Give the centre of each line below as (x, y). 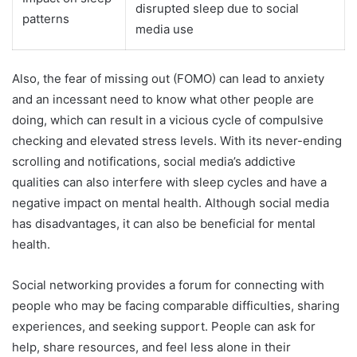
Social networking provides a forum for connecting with (168, 284)
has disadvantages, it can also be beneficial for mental (164, 223)
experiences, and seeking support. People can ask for (164, 326)
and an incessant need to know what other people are (163, 99)
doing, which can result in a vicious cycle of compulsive (168, 120)
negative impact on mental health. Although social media (171, 202)
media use (165, 29)
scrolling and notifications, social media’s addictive (154, 161)
